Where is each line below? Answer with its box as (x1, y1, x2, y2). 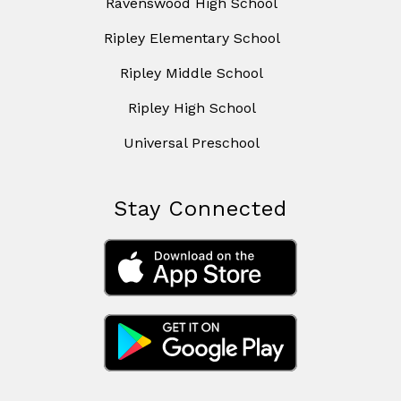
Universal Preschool (124, 134, 260, 152)
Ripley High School (127, 99, 256, 117)
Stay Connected (114, 196, 287, 222)
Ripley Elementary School (103, 30, 280, 47)
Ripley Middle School (120, 64, 263, 82)
